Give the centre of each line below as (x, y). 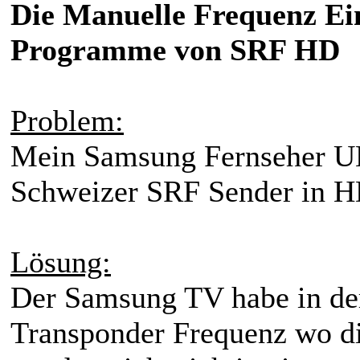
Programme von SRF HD (175, 49)
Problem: (67, 120)
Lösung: (61, 262)
